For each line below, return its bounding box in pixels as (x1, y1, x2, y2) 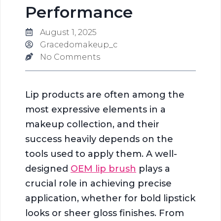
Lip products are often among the (25, 89, 184, 100)
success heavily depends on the (25, 133, 173, 145)
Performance (25, 2, 133, 22)
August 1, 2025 (40, 27, 97, 37)
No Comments (40, 52, 100, 62)
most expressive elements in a (25, 104, 166, 115)
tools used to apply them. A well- (25, 148, 177, 159)
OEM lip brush (71, 163, 136, 174)
